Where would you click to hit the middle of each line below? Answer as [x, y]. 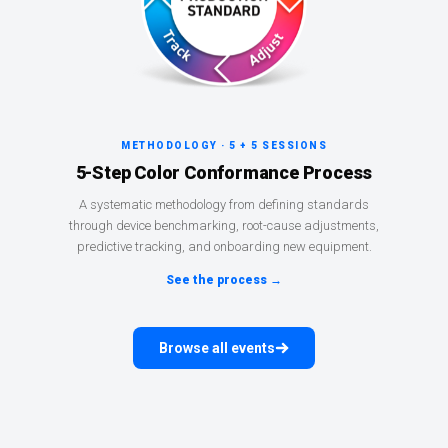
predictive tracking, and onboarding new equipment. [224, 247]
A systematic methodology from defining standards [224, 205]
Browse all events [217, 348]
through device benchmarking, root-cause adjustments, [224, 226]
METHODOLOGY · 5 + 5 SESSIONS [224, 146]
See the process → [224, 280]
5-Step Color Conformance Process [224, 173]
